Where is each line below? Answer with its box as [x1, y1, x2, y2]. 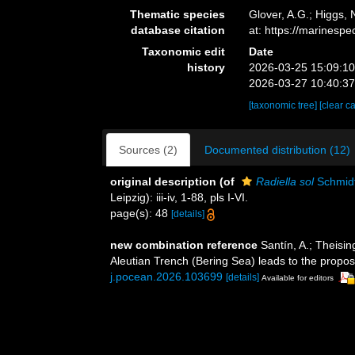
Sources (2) [119, 143, 177, 156]
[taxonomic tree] [249, 100, 320, 111]
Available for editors [261, 273, 334, 282]
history [187, 61, 226, 74]
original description [110, 175, 216, 188]
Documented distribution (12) [204, 143, 350, 156]
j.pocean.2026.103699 [110, 270, 223, 283]
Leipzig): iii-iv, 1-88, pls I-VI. [110, 191, 248, 204]
